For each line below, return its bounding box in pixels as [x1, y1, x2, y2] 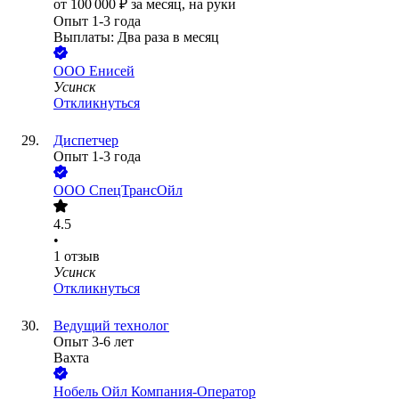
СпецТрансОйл [89, 183, 183, 199]
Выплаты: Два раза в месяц [53, 29, 219, 45]
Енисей [89, 63, 134, 79]
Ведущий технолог [53, 318, 169, 334]
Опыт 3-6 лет [53, 334, 134, 350]
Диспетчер [53, 133, 118, 149]
